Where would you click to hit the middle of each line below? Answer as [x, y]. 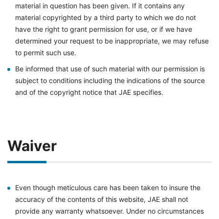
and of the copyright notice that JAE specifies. [89, 92]
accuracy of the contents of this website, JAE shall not [102, 199]
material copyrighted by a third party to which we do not [106, 17]
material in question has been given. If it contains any [100, 6]
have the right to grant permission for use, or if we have [104, 29]
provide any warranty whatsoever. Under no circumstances [109, 211]
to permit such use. [46, 53]
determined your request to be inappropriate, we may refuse [112, 41]
